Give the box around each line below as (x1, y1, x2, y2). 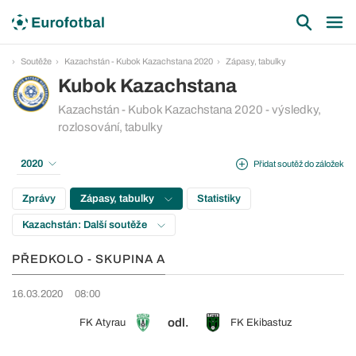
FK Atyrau (79, 317, 126, 328)
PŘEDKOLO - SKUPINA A (12, 253, 165, 265)
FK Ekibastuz (230, 317, 292, 328)
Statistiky (197, 193, 241, 204)
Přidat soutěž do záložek (253, 158, 344, 168)
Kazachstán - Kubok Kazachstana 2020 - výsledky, (58, 103, 321, 116)
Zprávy (22, 193, 56, 204)
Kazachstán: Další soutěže (22, 219, 149, 230)
